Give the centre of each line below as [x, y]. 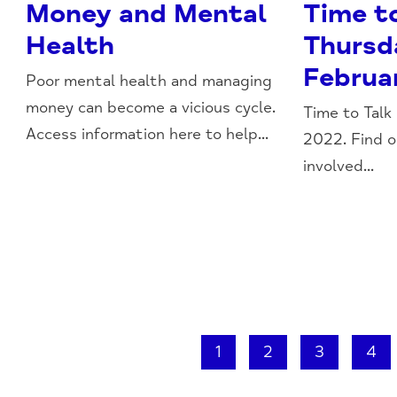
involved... [339, 165]
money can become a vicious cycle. [151, 107]
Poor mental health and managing [149, 80]
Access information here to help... [148, 133]
